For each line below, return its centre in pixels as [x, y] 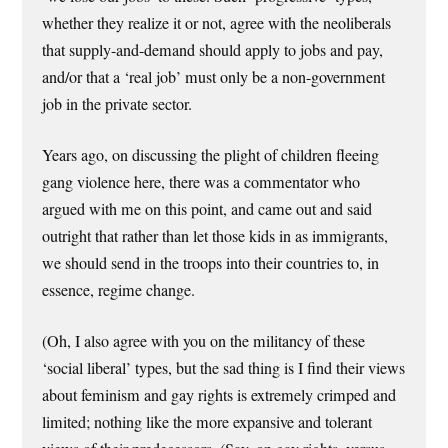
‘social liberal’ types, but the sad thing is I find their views [224, 368]
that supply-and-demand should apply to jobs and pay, [213, 49]
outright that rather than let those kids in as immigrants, [215, 235]
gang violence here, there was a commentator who [201, 181]
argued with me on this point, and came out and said [207, 208]
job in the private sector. [117, 103]
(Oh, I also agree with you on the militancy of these [204, 341]
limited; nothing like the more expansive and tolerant [207, 422]
